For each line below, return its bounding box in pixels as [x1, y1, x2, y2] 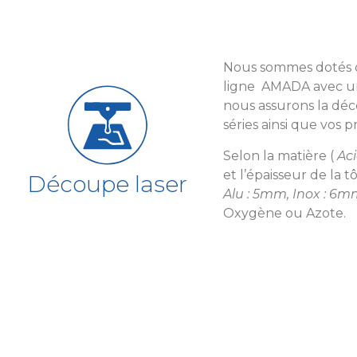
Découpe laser [27, 170, 188, 198]
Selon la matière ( [222, 147, 337, 163]
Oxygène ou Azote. [222, 205, 346, 221]
